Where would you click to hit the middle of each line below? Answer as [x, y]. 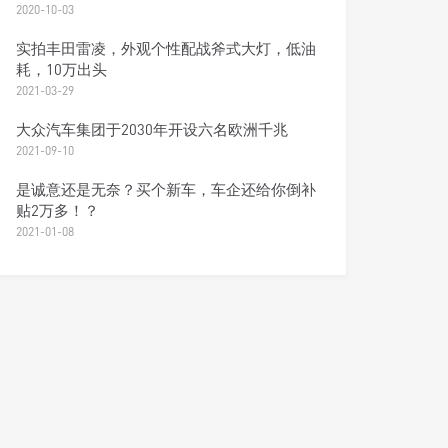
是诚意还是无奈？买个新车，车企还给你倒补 [166, 189]
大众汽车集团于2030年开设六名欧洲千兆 [152, 129]
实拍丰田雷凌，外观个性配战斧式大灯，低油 [166, 48]
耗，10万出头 [62, 69]
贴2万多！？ [58, 210]
